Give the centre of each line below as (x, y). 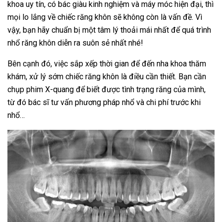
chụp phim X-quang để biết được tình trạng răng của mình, (107, 90)
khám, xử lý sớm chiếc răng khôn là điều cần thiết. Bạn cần (107, 77)
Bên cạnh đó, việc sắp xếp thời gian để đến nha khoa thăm (107, 64)
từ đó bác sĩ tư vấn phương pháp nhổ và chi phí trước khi (104, 103)
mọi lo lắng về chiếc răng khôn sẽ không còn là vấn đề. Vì (105, 17)
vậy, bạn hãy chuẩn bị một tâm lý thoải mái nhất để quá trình (109, 30)
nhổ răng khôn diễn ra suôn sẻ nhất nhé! (75, 43)
